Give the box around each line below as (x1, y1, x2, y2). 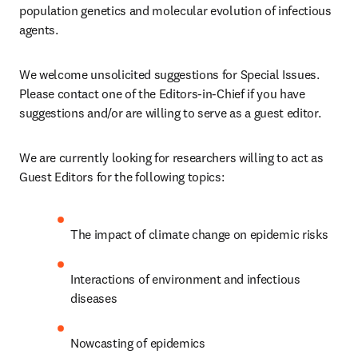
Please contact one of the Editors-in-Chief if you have (19, 86, 305, 101)
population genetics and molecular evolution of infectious (19, 2, 332, 18)
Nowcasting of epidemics (70, 335, 205, 351)
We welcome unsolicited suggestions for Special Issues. (19, 66, 320, 82)
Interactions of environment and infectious (70, 271, 300, 287)
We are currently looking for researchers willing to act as (19, 149, 324, 165)
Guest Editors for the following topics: (19, 169, 225, 185)
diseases (70, 290, 121, 306)
